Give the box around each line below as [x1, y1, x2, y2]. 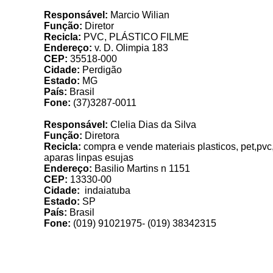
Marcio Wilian [110, 10, 169, 20]
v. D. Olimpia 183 [92, 43, 168, 53]
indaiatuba [80, 185, 130, 196]
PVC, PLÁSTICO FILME [81, 32, 189, 42]
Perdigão [80, 65, 122, 75]
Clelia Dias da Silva [110, 119, 196, 130]
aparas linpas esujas [44, 152, 133, 163]
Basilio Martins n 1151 [92, 163, 190, 174]
